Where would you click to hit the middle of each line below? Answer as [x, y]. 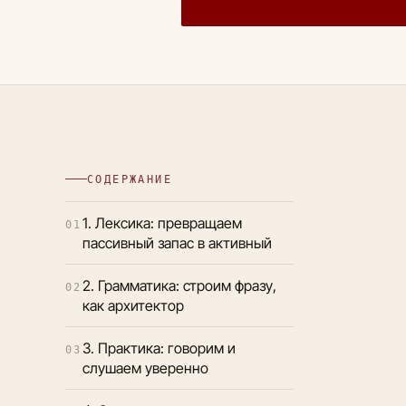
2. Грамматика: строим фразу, [179, 285]
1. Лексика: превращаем [162, 222]
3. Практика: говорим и [159, 348]
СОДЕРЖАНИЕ [130, 179]
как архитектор [133, 305]
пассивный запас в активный [177, 242]
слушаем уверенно [145, 367]
